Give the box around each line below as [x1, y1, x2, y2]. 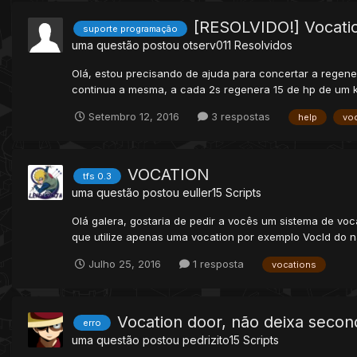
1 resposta [190, 257, 244, 270]
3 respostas [208, 110, 270, 124]
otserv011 [182, 38, 231, 53]
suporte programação [83, 22, 178, 34]
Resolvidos [234, 38, 292, 53]
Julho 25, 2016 [88, 257, 161, 270]
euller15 [182, 186, 222, 200]
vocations [272, 258, 316, 270]
